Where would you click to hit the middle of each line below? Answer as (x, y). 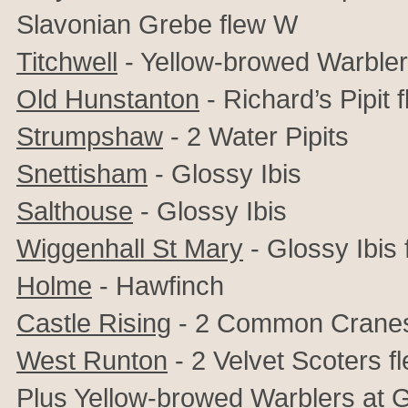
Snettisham (82, 173)
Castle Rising (94, 323)
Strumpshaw (90, 136)
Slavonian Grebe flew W (157, 24)
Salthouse (75, 211)
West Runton (92, 360)
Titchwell (67, 61)
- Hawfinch (158, 286)
